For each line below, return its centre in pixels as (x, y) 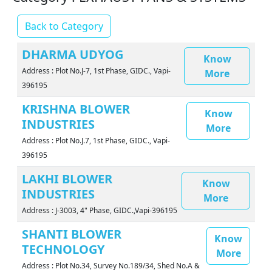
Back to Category (64, 26)
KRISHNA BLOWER (76, 109)
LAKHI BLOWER (67, 179)
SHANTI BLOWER (72, 234)
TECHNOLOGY (63, 250)
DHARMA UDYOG (73, 55)
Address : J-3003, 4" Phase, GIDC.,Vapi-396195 (100, 211)
